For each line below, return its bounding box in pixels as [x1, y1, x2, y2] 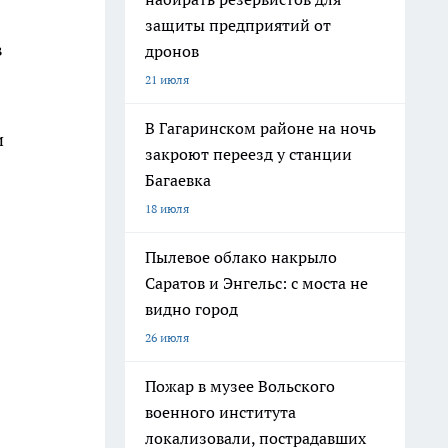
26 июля [145, 330, 189, 345]
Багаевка [145, 170, 211, 190]
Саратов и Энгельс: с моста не [145, 273, 368, 293]
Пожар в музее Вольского [145, 376, 335, 396]
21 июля [145, 72, 189, 87]
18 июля [145, 201, 189, 216]
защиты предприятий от [145, 15, 331, 35]
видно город [145, 299, 238, 319]
